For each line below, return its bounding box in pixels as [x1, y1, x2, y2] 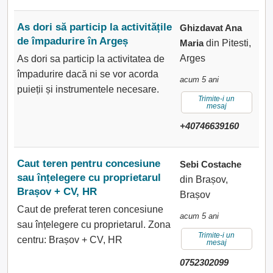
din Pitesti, [203, 38, 251, 48]
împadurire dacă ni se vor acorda [17, 69, 158, 79]
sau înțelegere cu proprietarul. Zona [17, 219, 171, 230]
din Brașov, [179, 174, 228, 185]
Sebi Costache [179, 159, 241, 169]
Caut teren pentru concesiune [17, 158, 160, 169]
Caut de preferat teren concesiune [17, 204, 163, 214]
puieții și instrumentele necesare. [17, 84, 159, 94]
